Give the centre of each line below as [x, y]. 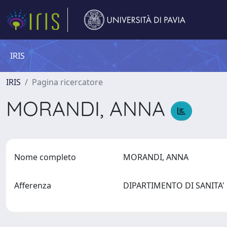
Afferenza [33, 185]
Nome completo [45, 157]
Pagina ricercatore [67, 82]
